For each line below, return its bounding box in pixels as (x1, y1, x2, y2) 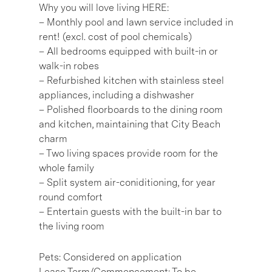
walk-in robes (39, 60, 99, 72)
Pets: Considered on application (39, 251, 182, 263)
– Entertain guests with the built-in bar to (39, 206, 222, 217)
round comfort (39, 191, 103, 203)
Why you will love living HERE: (39, 2, 169, 13)
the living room (39, 220, 104, 232)
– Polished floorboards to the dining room (39, 104, 223, 115)
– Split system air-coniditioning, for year (39, 177, 216, 188)
